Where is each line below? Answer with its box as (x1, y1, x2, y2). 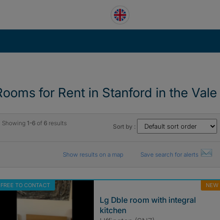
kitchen (99, 205, 126, 215)
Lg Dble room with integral (99, 195, 196, 205)
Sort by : (113, 123, 137, 130)
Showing (1, 119, 27, 127)
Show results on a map (62, 151, 125, 158)
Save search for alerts (140, 151, 200, 158)
